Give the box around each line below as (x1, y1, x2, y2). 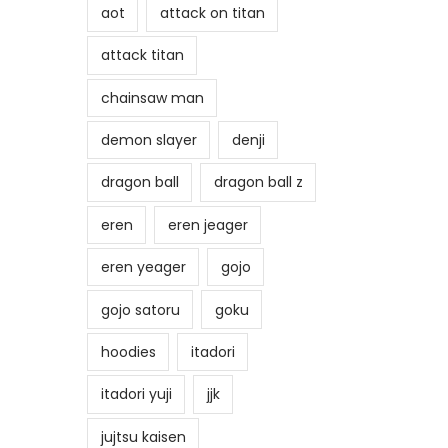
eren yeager (100, 257, 186, 278)
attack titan (100, 45, 184, 66)
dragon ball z (213, 172, 303, 193)
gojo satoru (100, 299, 180, 320)
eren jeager (167, 214, 248, 235)
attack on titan (159, 2, 265, 23)
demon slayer (100, 130, 197, 151)
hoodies (100, 341, 156, 362)
